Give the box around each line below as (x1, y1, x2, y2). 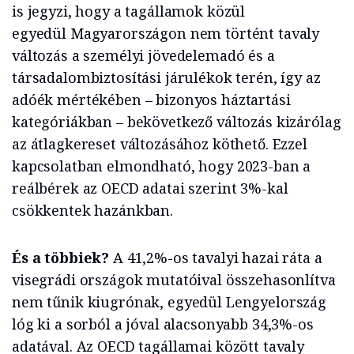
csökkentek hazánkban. (12, 201, 173, 220)
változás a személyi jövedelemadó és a (12, 46, 275, 66)
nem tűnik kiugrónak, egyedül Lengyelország (12, 292, 326, 312)
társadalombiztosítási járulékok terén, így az (12, 68, 321, 88)
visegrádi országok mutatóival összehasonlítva (12, 270, 336, 290)
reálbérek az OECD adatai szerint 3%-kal (12, 179, 288, 198)
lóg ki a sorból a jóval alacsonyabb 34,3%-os (12, 314, 314, 334)
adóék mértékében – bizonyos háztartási (12, 90, 291, 110)
